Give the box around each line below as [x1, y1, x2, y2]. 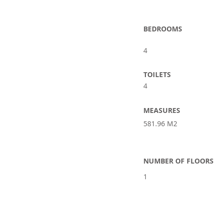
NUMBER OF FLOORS [143, 156, 214, 165]
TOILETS [143, 70, 171, 79]
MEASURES [143, 106, 180, 115]
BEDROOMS [143, 24, 182, 33]
